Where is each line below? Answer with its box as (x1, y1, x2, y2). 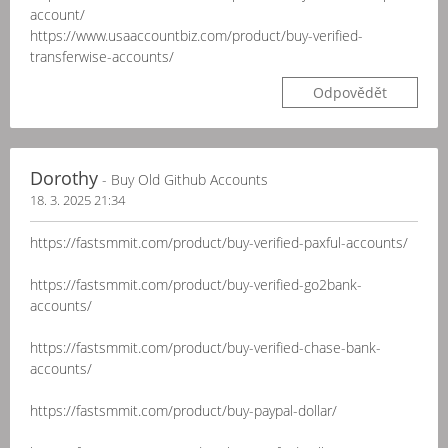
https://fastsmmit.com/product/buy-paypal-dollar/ (30, 401, 337, 420)
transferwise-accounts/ (30, 47, 174, 66)
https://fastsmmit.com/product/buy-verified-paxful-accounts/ (30, 233, 408, 252)
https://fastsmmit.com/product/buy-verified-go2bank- (30, 275, 362, 294)
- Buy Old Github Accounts (98, 170, 268, 189)
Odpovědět (313, 83, 387, 102)
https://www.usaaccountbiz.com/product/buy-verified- (30, 26, 363, 45)
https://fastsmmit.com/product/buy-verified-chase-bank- (30, 338, 381, 357)
